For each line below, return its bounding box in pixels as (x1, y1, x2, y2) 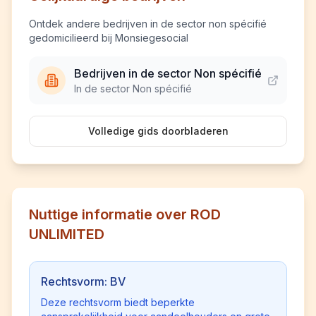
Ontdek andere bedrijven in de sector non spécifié (29, 18, 267, 30)
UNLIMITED (29, 226, 104, 243)
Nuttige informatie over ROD (29, 206, 221, 223)
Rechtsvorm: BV (41, 274, 126, 288)
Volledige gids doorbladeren (87, 125, 229, 137)
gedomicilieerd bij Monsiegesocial (29, 32, 188, 44)
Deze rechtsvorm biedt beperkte (41, 296, 195, 308)
